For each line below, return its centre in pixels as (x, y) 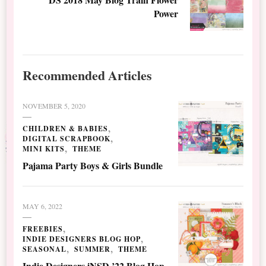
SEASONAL (45, 249)
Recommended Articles (88, 75)
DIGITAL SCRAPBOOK (67, 138)
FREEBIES (43, 229)
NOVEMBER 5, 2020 (54, 105)
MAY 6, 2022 (43, 206)
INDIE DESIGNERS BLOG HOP (82, 239)
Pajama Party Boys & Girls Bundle (93, 165)
